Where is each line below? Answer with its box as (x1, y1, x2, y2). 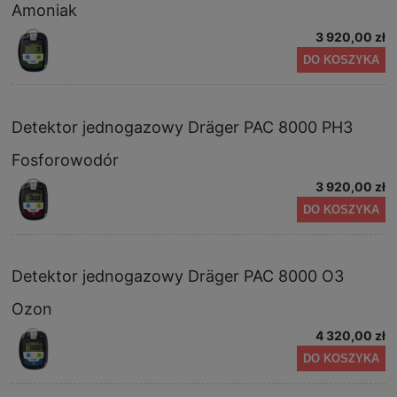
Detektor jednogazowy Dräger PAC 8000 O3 (12, 267, 344, 286)
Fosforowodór (12, 150, 119, 169)
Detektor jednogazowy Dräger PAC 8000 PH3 (12, 117, 353, 136)
